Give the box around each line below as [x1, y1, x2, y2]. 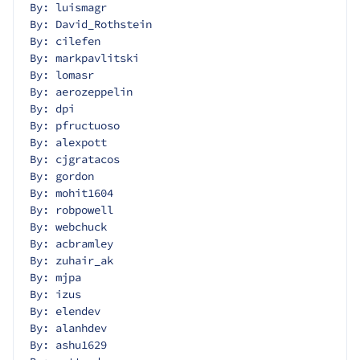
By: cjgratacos [30, 152, 120, 167]
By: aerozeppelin [30, 84, 133, 100]
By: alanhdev [30, 321, 107, 336]
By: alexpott [30, 135, 107, 150]
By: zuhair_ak [30, 253, 113, 268]
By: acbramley [30, 236, 113, 252]
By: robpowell [30, 202, 113, 218]
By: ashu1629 [30, 337, 107, 353]
